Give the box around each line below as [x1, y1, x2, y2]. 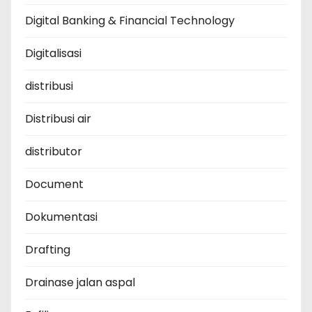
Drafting [25, 242, 70, 258]
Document [25, 176, 84, 193]
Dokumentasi [25, 209, 97, 226]
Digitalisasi [25, 45, 81, 62]
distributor [25, 143, 82, 160]
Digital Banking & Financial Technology [25, 13, 235, 29]
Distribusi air [25, 111, 91, 127]
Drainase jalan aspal [25, 274, 135, 291]
